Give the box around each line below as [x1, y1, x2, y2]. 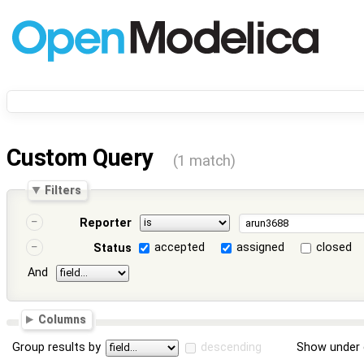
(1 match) [172, 152, 236, 171]
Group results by [12, 340, 102, 354]
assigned [236, 240, 285, 255]
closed [316, 240, 353, 255]
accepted [154, 240, 206, 255]
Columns [38, 313, 87, 326]
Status [93, 241, 132, 256]
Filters [45, 183, 82, 197]
